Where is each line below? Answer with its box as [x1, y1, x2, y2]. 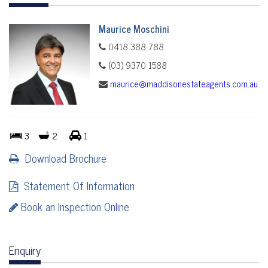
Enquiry [9, 240, 41, 260]
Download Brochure [19, 149, 106, 167]
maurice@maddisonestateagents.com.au [110, 76, 258, 92]
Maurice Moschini [99, 21, 169, 37]
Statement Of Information [18, 176, 135, 195]
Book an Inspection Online [18, 197, 129, 216]
